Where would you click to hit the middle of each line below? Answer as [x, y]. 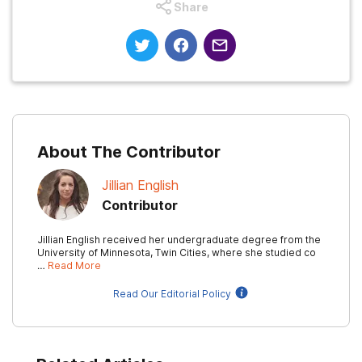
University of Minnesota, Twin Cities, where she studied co [177, 253]
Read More [74, 265]
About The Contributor [129, 152]
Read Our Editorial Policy [172, 294]
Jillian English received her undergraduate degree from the [179, 240]
